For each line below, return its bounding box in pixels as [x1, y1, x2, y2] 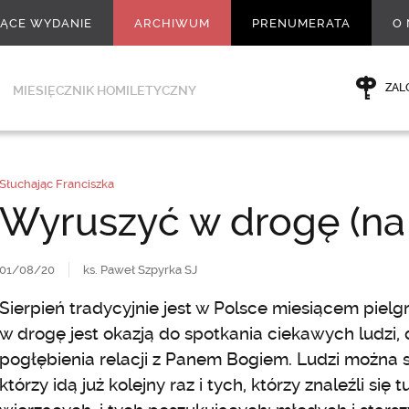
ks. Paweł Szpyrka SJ [82, 263, 197, 277]
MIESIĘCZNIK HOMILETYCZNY [13, 83, 196, 98]
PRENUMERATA [252, 16, 351, 30]
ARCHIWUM [134, 16, 210, 30]
